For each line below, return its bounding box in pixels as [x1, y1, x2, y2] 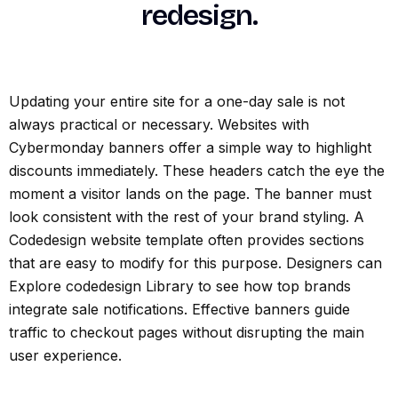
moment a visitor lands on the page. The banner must [9, 184, 371, 203]
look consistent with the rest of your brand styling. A [9, 207, 364, 226]
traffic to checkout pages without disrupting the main [9, 322, 364, 341]
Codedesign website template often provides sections [9, 230, 364, 249]
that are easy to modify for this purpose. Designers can [9, 253, 382, 272]
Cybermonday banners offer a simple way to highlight [9, 138, 371, 156]
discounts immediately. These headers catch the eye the [9, 161, 385, 179]
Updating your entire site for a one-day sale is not [9, 92, 345, 110]
